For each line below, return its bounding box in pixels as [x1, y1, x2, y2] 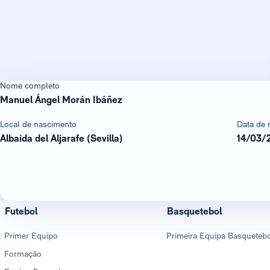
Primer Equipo [4, 231, 58, 241]
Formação [4, 249, 42, 259]
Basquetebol [166, 206, 222, 218]
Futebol [5, 206, 37, 218]
